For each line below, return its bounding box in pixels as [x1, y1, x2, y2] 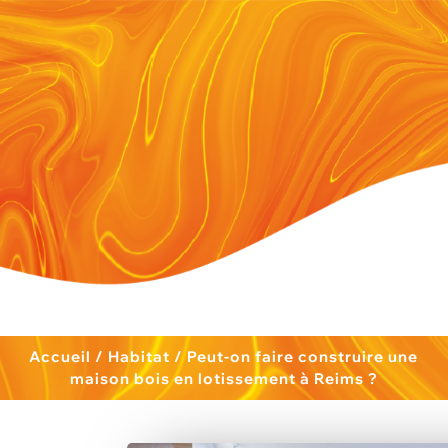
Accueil [29, 346, 92, 366]
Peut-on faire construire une [187, 346, 419, 366]
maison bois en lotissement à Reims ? [69, 368, 378, 388]
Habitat [108, 346, 171, 366]
